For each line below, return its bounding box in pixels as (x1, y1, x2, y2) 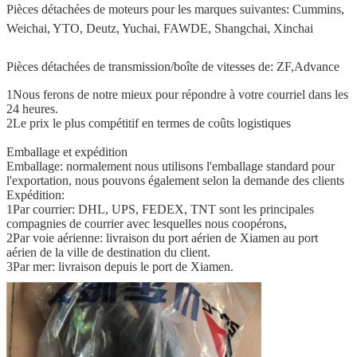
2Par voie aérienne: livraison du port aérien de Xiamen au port (6, 230, 318, 245)
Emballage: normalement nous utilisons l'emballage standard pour (6, 159, 335, 173)
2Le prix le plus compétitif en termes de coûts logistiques (6, 116, 291, 130)
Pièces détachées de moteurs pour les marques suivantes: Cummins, (6, 2, 344, 16)
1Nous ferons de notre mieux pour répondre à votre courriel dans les (6, 87, 348, 101)
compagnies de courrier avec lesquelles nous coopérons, (6, 216, 287, 230)
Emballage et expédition (6, 144, 127, 159)
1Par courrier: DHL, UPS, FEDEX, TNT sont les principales (6, 202, 314, 216)
